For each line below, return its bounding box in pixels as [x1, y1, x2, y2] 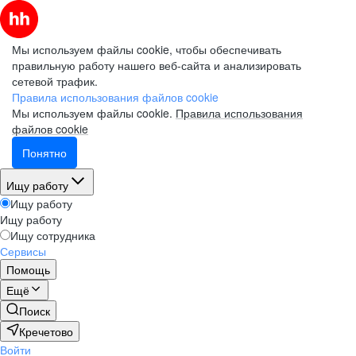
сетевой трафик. [12, 73, 98, 89]
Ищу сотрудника [10, 227, 95, 243]
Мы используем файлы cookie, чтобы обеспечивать [12, 41, 281, 57]
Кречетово [19, 323, 73, 339]
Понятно [22, 145, 67, 161]
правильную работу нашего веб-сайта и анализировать [12, 57, 301, 73]
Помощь [6, 261, 50, 277]
